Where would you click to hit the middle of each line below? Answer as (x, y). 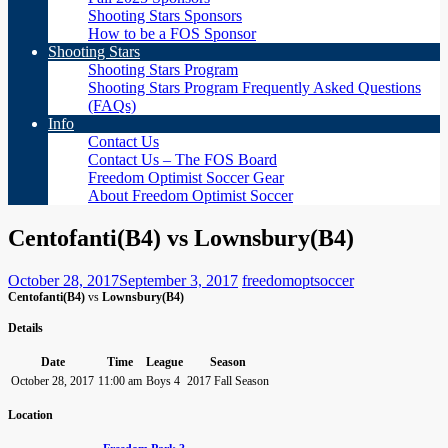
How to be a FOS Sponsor (172, 33)
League (164, 361)
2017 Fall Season (228, 380)
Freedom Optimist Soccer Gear (186, 177)
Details (25, 327)
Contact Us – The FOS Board (182, 159)
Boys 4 (163, 380)
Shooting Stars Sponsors (165, 15)
